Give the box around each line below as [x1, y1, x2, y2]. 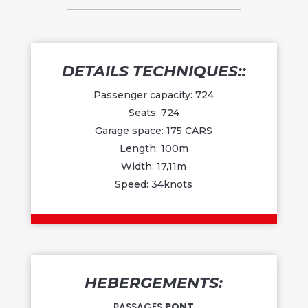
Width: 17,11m [121, 160, 187, 173]
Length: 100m [119, 142, 188, 155]
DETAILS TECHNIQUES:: [61, 62, 246, 81]
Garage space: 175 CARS [95, 124, 213, 137]
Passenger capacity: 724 [93, 89, 214, 102]
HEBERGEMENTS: [85, 274, 223, 293]
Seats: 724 [128, 107, 179, 120]
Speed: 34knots [115, 178, 193, 191]
